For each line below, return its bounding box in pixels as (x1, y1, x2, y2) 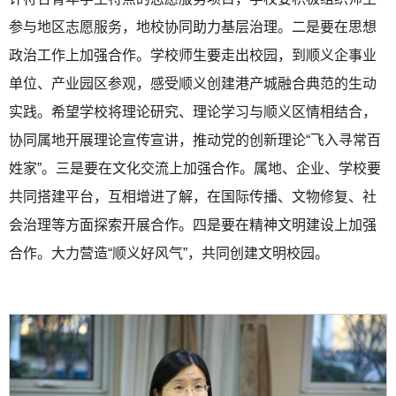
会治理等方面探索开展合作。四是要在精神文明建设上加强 (9, 217, 377, 232)
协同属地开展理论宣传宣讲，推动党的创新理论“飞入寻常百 (9, 132, 381, 148)
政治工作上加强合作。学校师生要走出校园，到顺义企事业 (9, 47, 377, 63)
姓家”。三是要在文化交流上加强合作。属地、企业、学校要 (9, 160, 381, 176)
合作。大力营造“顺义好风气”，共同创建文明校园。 (9, 245, 329, 261)
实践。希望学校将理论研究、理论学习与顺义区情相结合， (9, 103, 377, 119)
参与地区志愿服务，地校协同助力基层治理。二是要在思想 (9, 19, 377, 34)
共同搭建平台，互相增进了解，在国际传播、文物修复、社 (9, 188, 377, 204)
